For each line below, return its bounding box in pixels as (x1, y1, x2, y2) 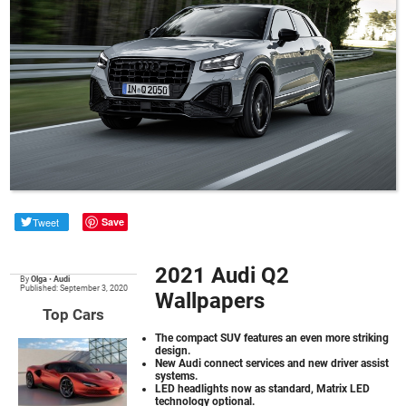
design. (155, 343, 191, 357)
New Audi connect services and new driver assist (155, 356, 390, 370)
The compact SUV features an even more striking (155, 331, 390, 344)
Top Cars (43, 305, 105, 324)
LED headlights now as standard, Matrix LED (155, 382, 371, 395)
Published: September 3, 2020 (20, 284, 129, 294)
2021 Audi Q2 (155, 263, 290, 289)
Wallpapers (155, 288, 266, 314)
